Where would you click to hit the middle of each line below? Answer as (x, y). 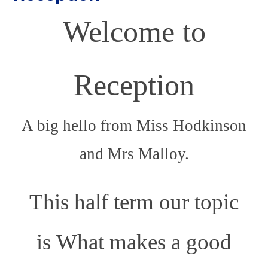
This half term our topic (134, 202)
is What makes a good (134, 242)
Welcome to (134, 32)
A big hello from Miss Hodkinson (134, 125)
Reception (134, 85)
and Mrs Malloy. (134, 153)
